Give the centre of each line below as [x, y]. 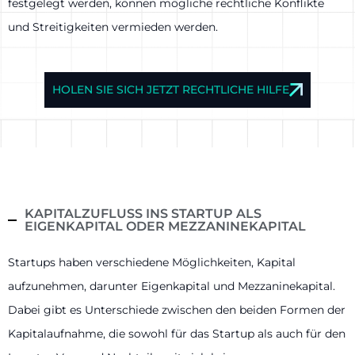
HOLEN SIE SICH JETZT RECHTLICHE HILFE [171, 89]
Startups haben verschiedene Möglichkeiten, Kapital [152, 262]
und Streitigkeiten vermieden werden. [113, 27]
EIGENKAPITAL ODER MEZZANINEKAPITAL [166, 226]
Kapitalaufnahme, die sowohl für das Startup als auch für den [177, 333]
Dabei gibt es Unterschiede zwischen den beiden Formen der [177, 309]
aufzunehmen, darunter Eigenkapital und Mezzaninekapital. [172, 286]
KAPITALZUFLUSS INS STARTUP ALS [143, 213]
